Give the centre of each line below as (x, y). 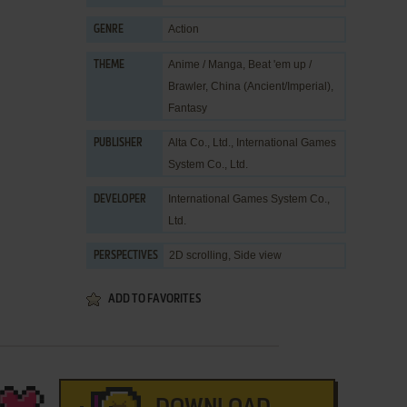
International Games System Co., (249, 199)
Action (184, 29)
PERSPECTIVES (126, 256)
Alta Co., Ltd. (199, 143)
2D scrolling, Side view (225, 255)
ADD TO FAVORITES (154, 299)
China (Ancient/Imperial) (271, 86)
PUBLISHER (118, 144)
